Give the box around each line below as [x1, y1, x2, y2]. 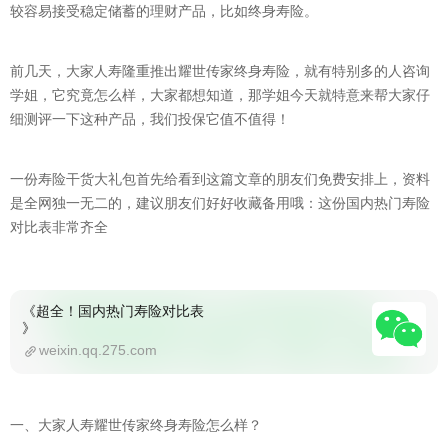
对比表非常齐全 [10, 219, 108, 235]
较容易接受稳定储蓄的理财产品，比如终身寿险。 [10, 3, 318, 19]
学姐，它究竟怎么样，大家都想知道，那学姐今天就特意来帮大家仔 [10, 87, 430, 103]
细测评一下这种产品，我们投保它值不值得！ [10, 111, 290, 127]
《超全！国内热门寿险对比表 [22, 303, 204, 319]
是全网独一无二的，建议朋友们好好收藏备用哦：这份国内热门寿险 [10, 195, 430, 211]
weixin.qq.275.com [39, 341, 157, 358]
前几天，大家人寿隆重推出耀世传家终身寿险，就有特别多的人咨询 [10, 63, 430, 79]
